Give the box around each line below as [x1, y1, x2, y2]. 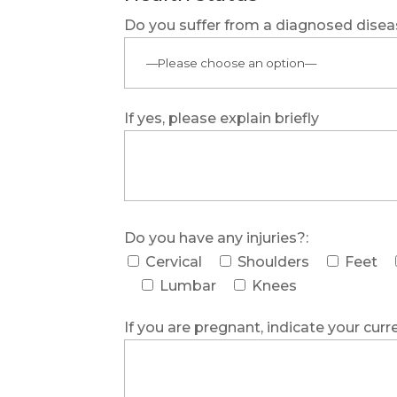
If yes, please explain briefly [124, 109, 320, 127]
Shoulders [237, 253, 310, 270]
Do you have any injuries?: [124, 229, 309, 246]
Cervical [145, 253, 203, 270]
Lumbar [160, 276, 217, 294]
